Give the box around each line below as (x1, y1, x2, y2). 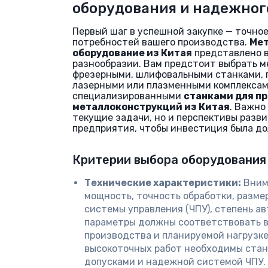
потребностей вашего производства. (72, 36, 249, 48)
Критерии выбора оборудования (72, 153, 266, 167)
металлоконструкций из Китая (72, 101, 230, 112)
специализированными (72, 90, 184, 102)
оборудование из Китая (72, 47, 192, 59)
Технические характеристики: (84, 177, 241, 188)
